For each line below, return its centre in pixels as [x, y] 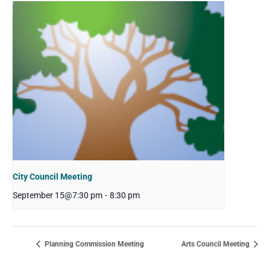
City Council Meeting [52, 176]
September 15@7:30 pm [58, 195]
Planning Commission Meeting [93, 244]
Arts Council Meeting [216, 244]
